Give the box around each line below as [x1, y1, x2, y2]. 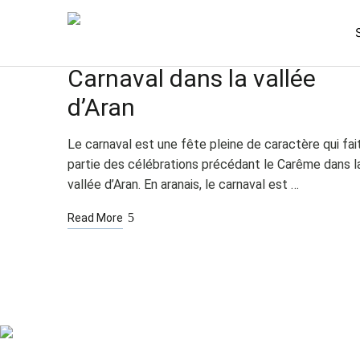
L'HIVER [67, 39, 100, 51]
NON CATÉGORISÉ [108, 39, 190, 51]
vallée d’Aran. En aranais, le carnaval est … [67, 177, 299, 192]
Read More [67, 211, 123, 224]
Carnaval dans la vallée [67, 64, 316, 92]
